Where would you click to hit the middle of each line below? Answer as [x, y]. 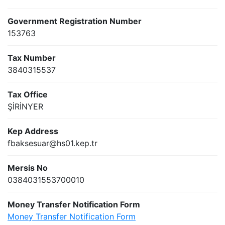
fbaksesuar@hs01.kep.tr [52, 143]
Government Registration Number [75, 21]
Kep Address [33, 131]
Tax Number [32, 58]
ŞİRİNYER [25, 107]
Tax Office [28, 95]
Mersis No [28, 168]
